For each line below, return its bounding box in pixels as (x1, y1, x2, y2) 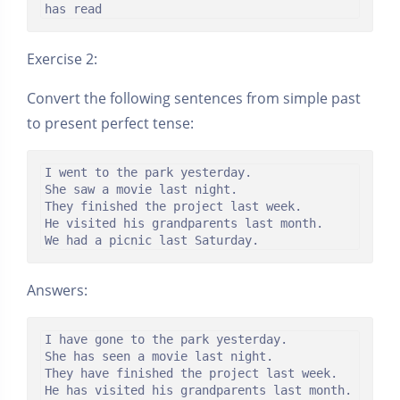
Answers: (27, 280, 87, 301)
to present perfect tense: (27, 113, 194, 134)
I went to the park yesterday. (45, 165, 252, 180)
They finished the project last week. (45, 199, 302, 214)
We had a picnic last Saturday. (45, 233, 259, 248)
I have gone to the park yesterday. (45, 332, 287, 347)
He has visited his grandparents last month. (45, 383, 352, 398)
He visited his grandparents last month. (45, 216, 323, 231)
